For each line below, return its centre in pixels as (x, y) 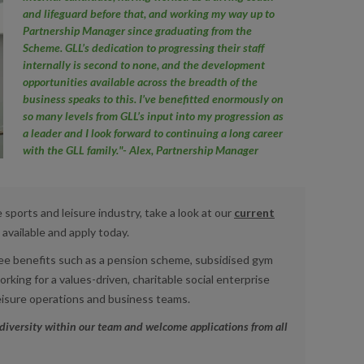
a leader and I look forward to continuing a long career (152, 133)
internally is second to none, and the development (143, 65)
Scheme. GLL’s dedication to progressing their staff (143, 48)
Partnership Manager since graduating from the (137, 31)
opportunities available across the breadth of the (140, 82)
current (254, 212)
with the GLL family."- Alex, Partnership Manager (140, 150)
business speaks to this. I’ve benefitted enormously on (153, 99)
